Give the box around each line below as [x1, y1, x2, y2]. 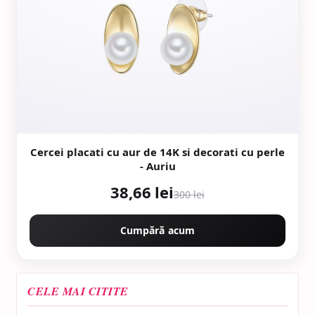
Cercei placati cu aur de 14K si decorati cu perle [30, 145, 285, 159]
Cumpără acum [120, 224, 195, 237]
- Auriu [139, 159, 176, 173]
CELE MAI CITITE [27, 283, 129, 299]
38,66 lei [110, 181, 174, 202]
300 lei [173, 188, 205, 201]
